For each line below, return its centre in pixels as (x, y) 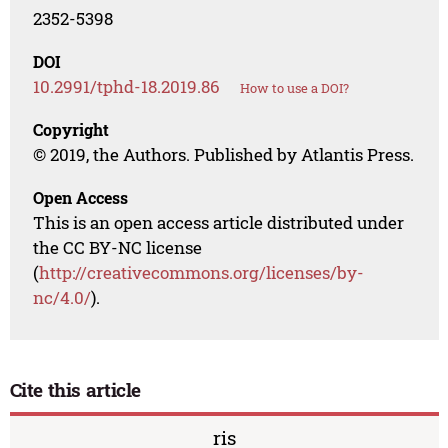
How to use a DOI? (295, 88)
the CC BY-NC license (118, 248)
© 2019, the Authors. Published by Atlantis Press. (224, 155)
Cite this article (75, 390)
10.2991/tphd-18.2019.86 (127, 87)
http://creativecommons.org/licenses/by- (202, 273)
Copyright (71, 130)
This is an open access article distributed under (219, 223)
